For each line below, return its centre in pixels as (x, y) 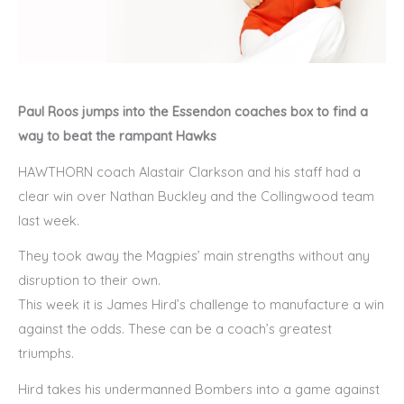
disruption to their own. (89, 280)
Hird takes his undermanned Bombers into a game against (199, 389)
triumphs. (46, 353)
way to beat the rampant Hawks (117, 136)
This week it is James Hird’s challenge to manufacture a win (201, 305)
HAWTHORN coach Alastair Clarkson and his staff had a (189, 171)
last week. (49, 220)
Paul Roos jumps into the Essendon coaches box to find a (193, 112)
